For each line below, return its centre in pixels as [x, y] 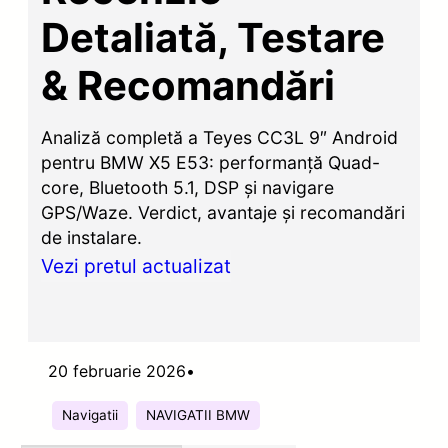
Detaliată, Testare [213, 37]
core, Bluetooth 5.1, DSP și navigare [188, 187]
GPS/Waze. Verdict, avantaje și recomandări [223, 212]
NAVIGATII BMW [198, 414]
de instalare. [92, 237]
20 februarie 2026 [117, 370]
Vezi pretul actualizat [136, 265]
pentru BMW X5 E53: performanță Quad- [211, 162]
